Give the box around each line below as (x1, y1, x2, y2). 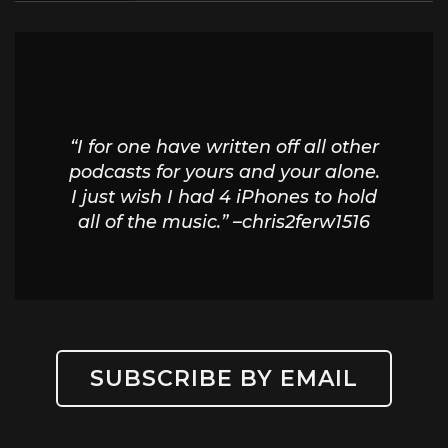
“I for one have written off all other (69, 135, 379, 157)
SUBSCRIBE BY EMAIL (90, 365, 358, 393)
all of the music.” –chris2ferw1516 (78, 210, 370, 232)
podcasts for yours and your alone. (68, 160, 380, 182)
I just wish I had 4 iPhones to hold (71, 185, 377, 207)
